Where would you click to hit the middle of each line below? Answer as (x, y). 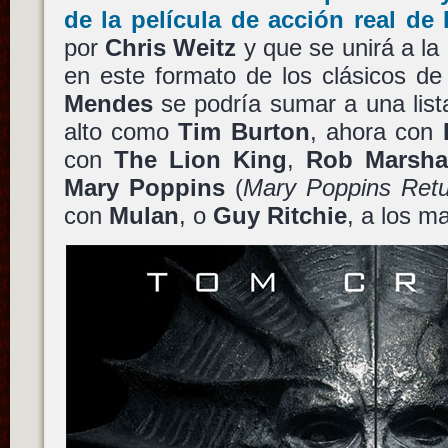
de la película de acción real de (253, 19)
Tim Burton (244, 131)
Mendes (108, 103)
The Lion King (200, 159)
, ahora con (376, 131)
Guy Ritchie (279, 215)
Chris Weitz (170, 47)
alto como (121, 131)
